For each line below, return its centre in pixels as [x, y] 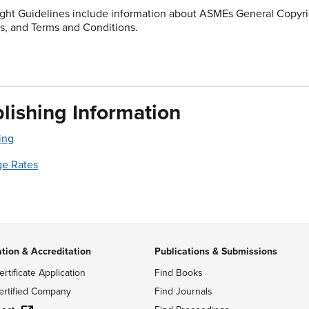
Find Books [179, 273]
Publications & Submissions [216, 251]
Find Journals [183, 291]
